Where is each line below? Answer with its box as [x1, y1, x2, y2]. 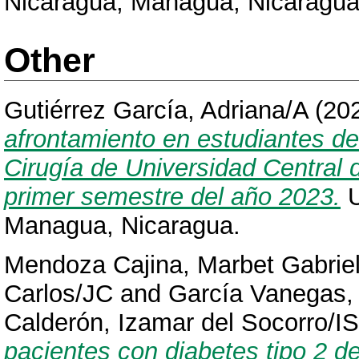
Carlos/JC [4, 280, 113, 309]
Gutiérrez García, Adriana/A [4, 96, 308, 125]
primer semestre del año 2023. [4, 183, 341, 212]
